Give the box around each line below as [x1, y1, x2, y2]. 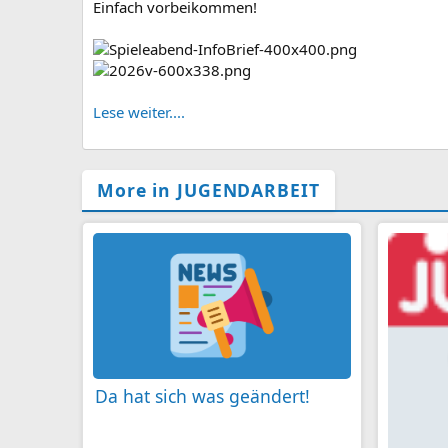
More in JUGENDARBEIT [97, 178, 320, 203]
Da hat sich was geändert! [95, 383, 310, 408]
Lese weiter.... [93, 102, 185, 123]
